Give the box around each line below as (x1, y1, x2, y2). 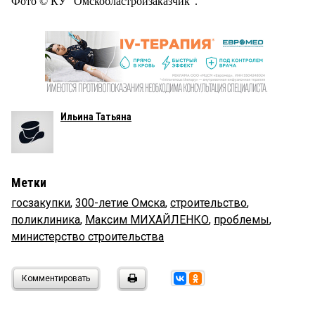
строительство (170, 195, 247, 210)
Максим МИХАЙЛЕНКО (85, 212, 209, 226)
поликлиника (11, 212, 80, 226)
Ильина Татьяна (60, 110, 131, 122)
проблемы (214, 212, 269, 226)
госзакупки (11, 195, 70, 210)
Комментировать (22, 273, 90, 283)
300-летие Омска (75, 195, 165, 210)
